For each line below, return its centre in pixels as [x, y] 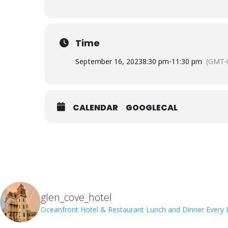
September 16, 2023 [109, 61]
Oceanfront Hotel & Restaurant [92, 209]
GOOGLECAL [152, 108]
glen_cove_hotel [76, 197]
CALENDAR [95, 108]
